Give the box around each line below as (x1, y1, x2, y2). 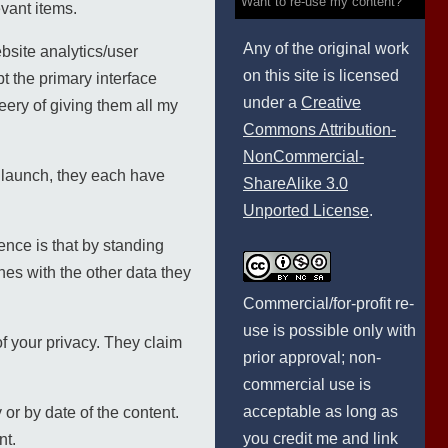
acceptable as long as (243, 403, 398, 420)
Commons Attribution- (243, 121, 396, 138)
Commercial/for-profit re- (243, 295, 414, 312)
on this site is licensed (243, 67, 399, 84)
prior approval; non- (243, 349, 381, 366)
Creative (301, 94, 361, 111)
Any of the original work (243, 40, 409, 57)
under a (243, 94, 301, 111)
